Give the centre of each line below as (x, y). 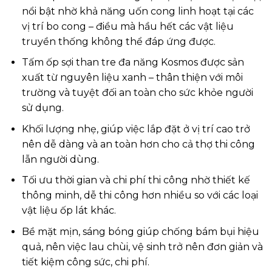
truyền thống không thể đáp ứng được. (118, 41)
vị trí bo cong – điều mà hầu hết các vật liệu (127, 26)
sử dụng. (42, 108)
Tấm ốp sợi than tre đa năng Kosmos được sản (133, 63)
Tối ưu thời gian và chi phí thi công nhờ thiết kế (136, 180)
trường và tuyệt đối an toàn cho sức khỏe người (137, 93)
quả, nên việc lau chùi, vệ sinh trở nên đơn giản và (142, 247)
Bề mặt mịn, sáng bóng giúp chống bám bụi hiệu (140, 232)
